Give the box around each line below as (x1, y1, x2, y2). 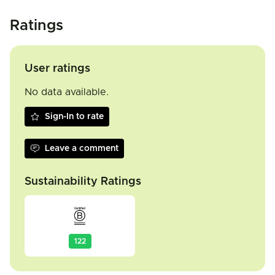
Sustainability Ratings (25, 176, 141, 187)
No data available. (25, 87, 109, 97)
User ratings (25, 63, 90, 74)
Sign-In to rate (45, 112, 104, 121)
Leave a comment (45, 144, 118, 153)
